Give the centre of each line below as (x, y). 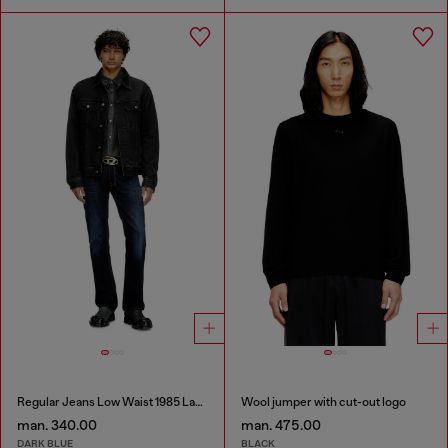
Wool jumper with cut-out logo (323, 402)
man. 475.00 (280, 425)
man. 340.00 (57, 425)
